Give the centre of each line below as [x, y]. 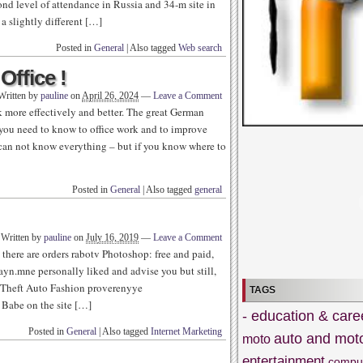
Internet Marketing [186, 331]
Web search [200, 48]
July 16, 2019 [112, 237]
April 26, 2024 [110, 96]
